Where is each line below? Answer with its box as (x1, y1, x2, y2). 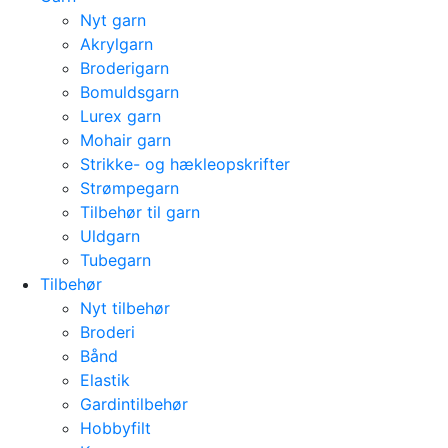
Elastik (80, 370, 130, 390)
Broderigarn (80, 58, 169, 78)
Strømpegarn (80, 178, 179, 198)
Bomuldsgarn (80, 82, 179, 102)
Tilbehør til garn (80, 202, 200, 222)
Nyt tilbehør (80, 298, 170, 318)
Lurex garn (80, 106, 161, 126)
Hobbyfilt (80, 418, 151, 438)
